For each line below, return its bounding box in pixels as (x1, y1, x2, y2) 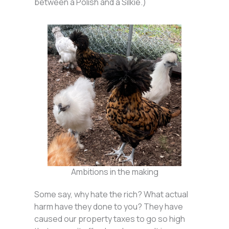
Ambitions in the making (71, 166, 158, 178)
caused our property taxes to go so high (34, 213, 186, 224)
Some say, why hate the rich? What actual (34, 188, 189, 200)
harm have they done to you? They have (34, 200, 184, 212)
